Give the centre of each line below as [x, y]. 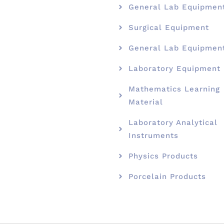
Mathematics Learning [174, 89]
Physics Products [163, 156]
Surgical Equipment [168, 27]
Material [145, 102]
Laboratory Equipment [174, 68]
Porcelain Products [167, 176]
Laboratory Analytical [173, 122]
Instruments [153, 135]
